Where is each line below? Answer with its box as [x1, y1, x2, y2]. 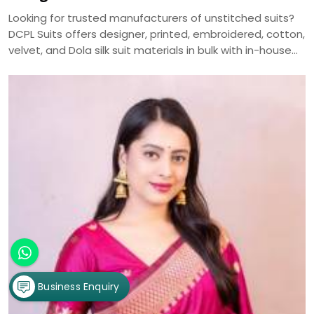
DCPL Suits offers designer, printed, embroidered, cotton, [8, 27, 305, 42]
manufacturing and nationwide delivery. [8, 59, 215, 74]
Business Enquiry [38, 280, 120, 294]
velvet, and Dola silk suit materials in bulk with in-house [8, 43, 292, 58]
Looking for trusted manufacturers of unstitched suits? [8, 11, 294, 26]
